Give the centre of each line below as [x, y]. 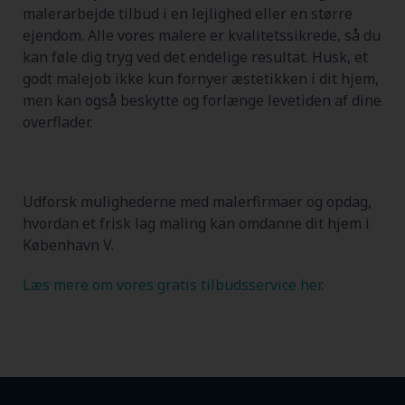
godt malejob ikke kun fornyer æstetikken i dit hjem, [201, 78]
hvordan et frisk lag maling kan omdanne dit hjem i [196, 223]
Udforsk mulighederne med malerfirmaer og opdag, [197, 201]
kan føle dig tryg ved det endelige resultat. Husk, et [195, 57]
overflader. [57, 122]
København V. [68, 245]
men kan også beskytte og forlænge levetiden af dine [202, 100]
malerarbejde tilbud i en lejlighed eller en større [188, 13]
